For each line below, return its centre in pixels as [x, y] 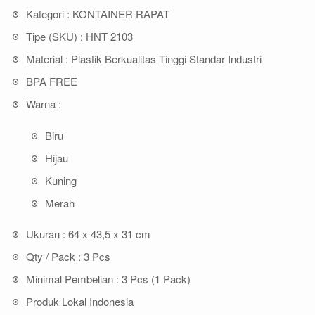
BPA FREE [52, 82]
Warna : [44, 104]
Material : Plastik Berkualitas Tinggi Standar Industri [144, 59]
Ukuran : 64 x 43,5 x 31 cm [88, 234]
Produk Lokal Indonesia [80, 302]
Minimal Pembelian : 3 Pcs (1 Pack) [108, 279]
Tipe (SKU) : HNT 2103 [79, 37]
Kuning [61, 180]
